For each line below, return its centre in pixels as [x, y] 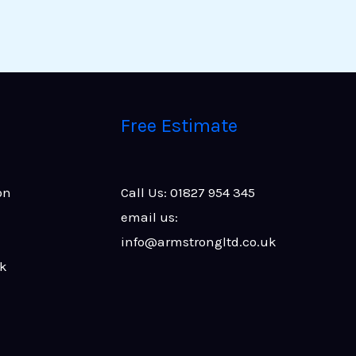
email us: [149, 217]
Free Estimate [179, 125]
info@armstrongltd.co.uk [198, 242]
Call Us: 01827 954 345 [188, 193]
